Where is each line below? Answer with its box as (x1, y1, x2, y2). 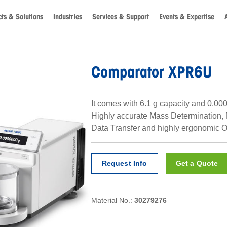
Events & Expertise (159, 12, 214, 21)
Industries (53, 12, 82, 21)
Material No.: (91, 196, 134, 205)
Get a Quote (175, 159, 218, 168)
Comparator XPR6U (91, 62, 212, 81)
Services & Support (92, 12, 149, 21)
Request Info (101, 159, 147, 168)
